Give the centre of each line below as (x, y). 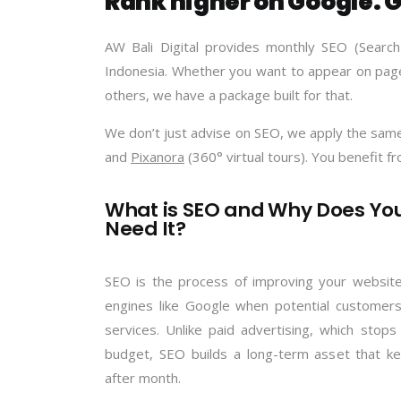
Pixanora (158, 156)
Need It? (145, 228)
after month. (143, 377)
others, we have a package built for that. (229, 94)
